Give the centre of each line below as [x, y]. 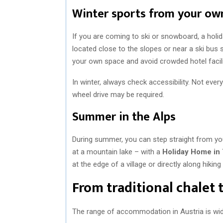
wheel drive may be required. [118, 94]
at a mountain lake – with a [117, 152]
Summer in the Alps [124, 117]
